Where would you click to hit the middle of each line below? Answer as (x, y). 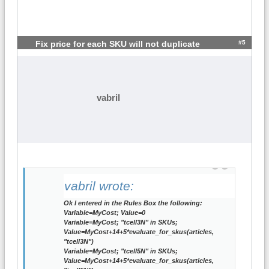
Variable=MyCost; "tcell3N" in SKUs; (121, 222)
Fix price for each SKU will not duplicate (118, 44)
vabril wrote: (99, 186)
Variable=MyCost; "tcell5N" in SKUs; (121, 251)
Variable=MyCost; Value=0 (104, 213)
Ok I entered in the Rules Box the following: (133, 203)
